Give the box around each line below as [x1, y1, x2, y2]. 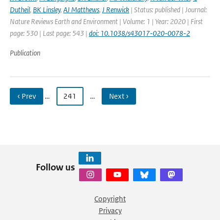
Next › [109, 91, 129, 101]
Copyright [94, 194, 126, 203]
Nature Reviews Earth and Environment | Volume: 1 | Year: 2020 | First [10, 17, 203, 26]
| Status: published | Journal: [129, 5, 207, 14]
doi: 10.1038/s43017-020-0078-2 [89, 28, 190, 38]
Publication [10, 48, 40, 57]
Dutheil [10, 5, 30, 14]
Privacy [98, 206, 122, 215]
